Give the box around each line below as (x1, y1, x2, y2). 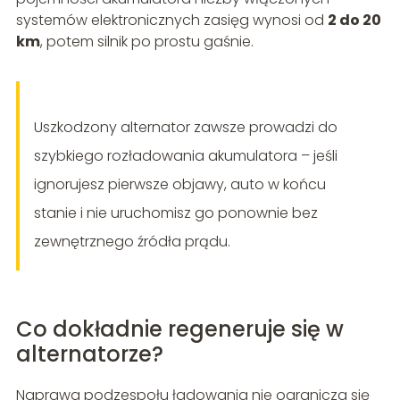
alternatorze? (15, 338, 163, 369)
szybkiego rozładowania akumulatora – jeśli (33, 145, 337, 166)
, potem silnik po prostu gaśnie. (39, 30, 254, 52)
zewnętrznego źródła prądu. (33, 230, 230, 252)
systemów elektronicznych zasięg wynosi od (15, 9, 328, 30)
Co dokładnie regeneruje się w (15, 313, 344, 344)
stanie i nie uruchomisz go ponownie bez (33, 202, 318, 223)
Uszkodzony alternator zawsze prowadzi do (33, 116, 337, 137)
